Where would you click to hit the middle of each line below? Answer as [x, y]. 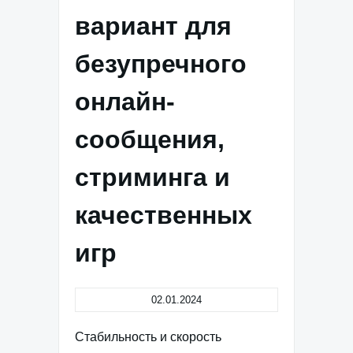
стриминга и [152, 177]
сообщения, [150, 139]
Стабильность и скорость [148, 337]
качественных [163, 215]
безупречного [161, 64]
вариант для [153, 26]
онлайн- [125, 102]
